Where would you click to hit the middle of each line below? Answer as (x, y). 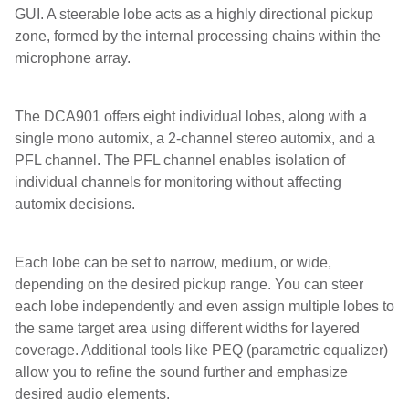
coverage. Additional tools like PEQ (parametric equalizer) (201, 350)
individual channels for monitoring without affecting (178, 182)
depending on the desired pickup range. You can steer (189, 284)
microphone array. (74, 58)
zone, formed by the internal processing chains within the (198, 36)
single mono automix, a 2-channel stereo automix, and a (195, 138)
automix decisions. (77, 204)
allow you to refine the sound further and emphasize (181, 372)
